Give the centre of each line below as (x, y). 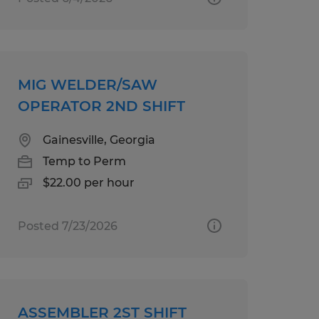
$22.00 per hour (88, 182)
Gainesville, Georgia (99, 140)
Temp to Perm (84, 161)
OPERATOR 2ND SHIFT (101, 106)
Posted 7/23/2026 (67, 226)
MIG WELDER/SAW (87, 84)
